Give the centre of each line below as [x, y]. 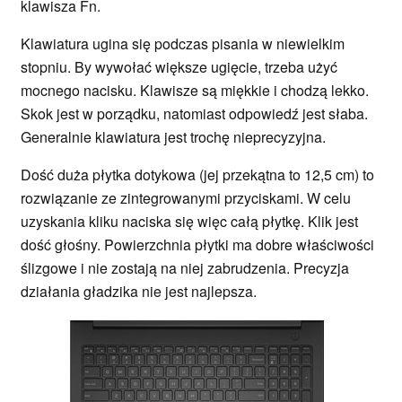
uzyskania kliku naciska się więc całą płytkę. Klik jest [189, 222]
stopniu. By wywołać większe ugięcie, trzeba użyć [179, 67]
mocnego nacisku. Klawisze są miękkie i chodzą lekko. [195, 91]
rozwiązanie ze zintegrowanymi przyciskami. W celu [186, 198]
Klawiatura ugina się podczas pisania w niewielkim [183, 44]
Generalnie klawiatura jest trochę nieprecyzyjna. [175, 137]
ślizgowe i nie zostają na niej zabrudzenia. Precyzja [185, 268]
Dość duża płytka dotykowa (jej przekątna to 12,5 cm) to [197, 175]
